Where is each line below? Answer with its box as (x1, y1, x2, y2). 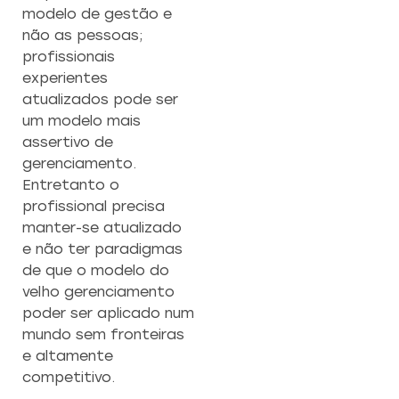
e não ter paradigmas (22, 240, 183, 258)
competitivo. (22, 369, 115, 387)
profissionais (22, 48, 115, 66)
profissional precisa (22, 198, 165, 216)
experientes (22, 69, 108, 87)
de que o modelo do (22, 262, 169, 280)
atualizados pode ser (22, 91, 178, 109)
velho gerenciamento (22, 283, 175, 301)
